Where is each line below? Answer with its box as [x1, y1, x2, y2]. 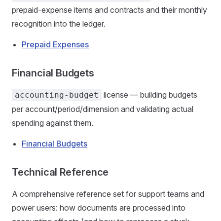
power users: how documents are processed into [12, 203, 185, 213]
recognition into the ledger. [12, 19, 106, 29]
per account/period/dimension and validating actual [12, 104, 193, 114]
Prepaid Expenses [22, 39, 89, 49]
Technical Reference [12, 166, 109, 178]
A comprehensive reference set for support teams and [12, 189, 204, 199]
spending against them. [12, 118, 93, 128]
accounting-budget [15, 90, 99, 100]
